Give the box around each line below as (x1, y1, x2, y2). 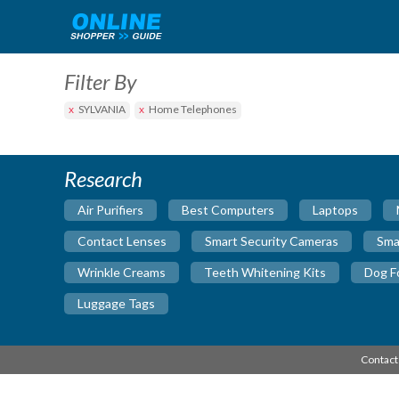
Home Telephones (149, 102, 237, 116)
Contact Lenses (77, 232, 167, 248)
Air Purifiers (77, 201, 143, 217)
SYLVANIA (78, 102, 126, 116)
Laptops (313, 201, 358, 217)
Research (64, 165, 142, 191)
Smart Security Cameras (205, 232, 338, 248)
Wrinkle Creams (77, 264, 166, 280)
